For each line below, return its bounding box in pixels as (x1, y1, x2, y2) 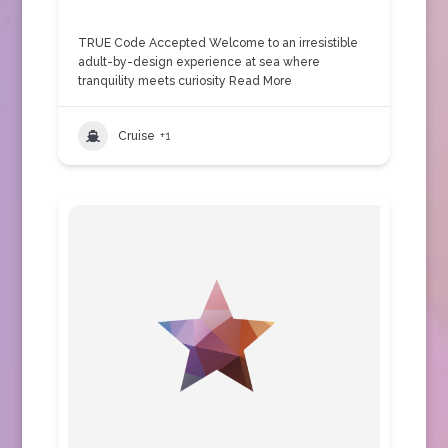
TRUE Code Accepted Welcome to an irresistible (77, 36, 358, 50)
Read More (225, 74, 292, 88)
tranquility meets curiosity (77, 74, 226, 88)
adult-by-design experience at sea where (77, 55, 320, 69)
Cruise (117, 128, 155, 143)
